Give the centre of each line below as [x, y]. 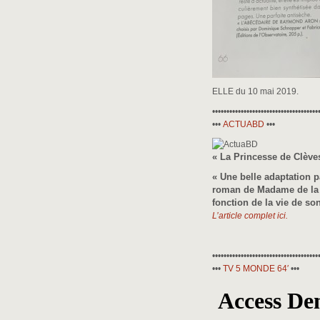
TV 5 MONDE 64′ [255, 269]
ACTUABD [244, 124]
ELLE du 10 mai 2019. [255, 91]
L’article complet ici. [250, 216]
